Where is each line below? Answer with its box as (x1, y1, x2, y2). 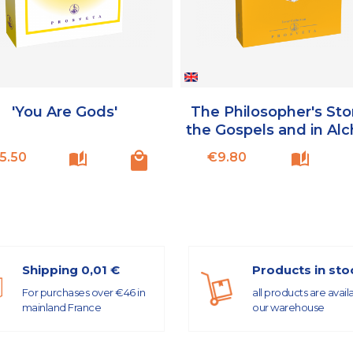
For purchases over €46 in (21, 286, 145, 299)
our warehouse (252, 301, 325, 314)
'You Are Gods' (11, 102, 117, 121)
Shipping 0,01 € (21, 262, 120, 278)
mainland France (21, 301, 101, 314)
